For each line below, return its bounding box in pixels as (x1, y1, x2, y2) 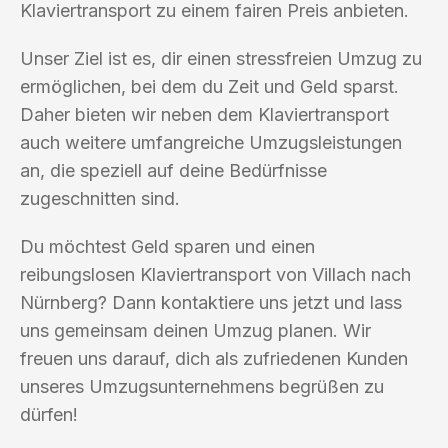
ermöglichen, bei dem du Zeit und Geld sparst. (20, 75, 399, 97)
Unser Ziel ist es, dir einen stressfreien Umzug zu (20, 47, 422, 69)
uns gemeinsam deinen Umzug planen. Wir (20, 319, 371, 341)
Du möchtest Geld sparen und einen (20, 235, 315, 257)
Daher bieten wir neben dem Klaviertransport (20, 103, 389, 125)
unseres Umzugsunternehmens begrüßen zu (20, 375, 384, 397)
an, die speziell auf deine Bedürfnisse (20, 159, 327, 181)
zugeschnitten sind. (20, 187, 180, 209)
